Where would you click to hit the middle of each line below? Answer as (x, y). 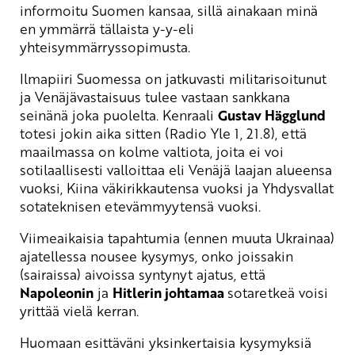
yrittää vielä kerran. (79, 311)
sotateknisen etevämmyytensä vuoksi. (140, 206)
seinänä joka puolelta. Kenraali (119, 115)
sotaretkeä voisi (278, 293)
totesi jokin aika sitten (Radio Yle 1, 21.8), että (163, 134)
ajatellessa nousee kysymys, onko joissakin (157, 256)
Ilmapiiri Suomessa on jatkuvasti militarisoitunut (173, 79)
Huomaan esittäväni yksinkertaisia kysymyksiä (166, 343)
